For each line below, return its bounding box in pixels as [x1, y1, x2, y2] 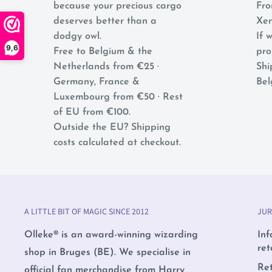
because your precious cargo [53, 1, 182, 11]
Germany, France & [53, 77, 140, 87]
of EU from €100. [53, 107, 131, 117]
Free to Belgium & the [53, 47, 152, 56]
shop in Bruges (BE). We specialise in [24, 247, 191, 257]
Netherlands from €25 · [53, 62, 159, 72]
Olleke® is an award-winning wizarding [24, 229, 198, 240]
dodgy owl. [53, 32, 101, 41]
